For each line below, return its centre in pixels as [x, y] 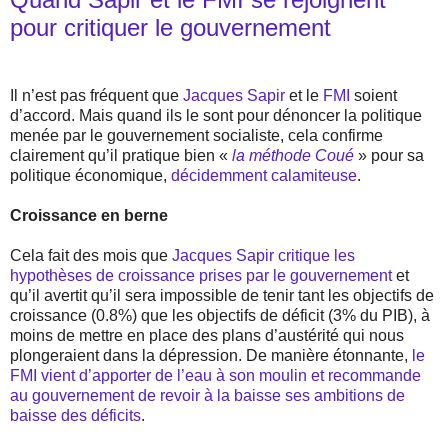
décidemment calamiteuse [264, 175]
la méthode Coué [293, 155]
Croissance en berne [89, 215]
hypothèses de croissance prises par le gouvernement [201, 275]
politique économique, [90, 175]
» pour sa [391, 155]
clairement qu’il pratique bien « [121, 155]
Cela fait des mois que [91, 255]
